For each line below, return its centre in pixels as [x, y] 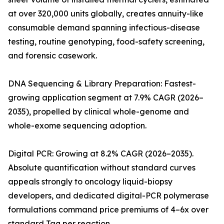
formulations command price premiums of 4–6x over [108, 210]
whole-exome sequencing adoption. [77, 126]
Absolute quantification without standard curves [102, 168]
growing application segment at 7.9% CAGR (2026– [106, 98]
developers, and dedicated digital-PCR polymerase [108, 196]
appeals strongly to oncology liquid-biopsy [90, 182]
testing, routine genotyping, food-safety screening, [106, 42]
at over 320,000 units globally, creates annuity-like [106, 14]
